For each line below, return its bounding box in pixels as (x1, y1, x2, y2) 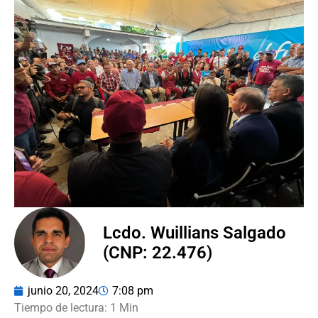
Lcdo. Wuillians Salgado (103, 222, 286, 243)
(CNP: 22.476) (103, 242, 212, 263)
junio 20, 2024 (28, 283, 99, 297)
